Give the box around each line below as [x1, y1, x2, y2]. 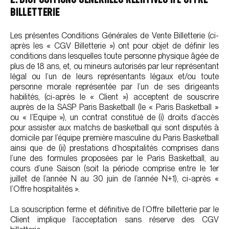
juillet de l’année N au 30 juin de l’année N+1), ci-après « [10, 174, 219, 184]
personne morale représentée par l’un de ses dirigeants [10, 82, 219, 91]
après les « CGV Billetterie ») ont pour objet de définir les [10, 41, 219, 51]
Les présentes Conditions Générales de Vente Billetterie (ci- [10, 31, 219, 40]
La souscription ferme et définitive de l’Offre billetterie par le [10, 204, 219, 214]
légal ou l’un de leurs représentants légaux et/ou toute [10, 72, 219, 81]
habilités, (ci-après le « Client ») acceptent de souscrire [10, 92, 219, 102]
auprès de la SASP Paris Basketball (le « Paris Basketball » [10, 102, 219, 112]
